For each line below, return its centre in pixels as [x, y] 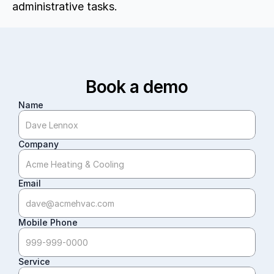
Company [39, 144]
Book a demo [137, 87]
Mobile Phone [48, 222]
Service [34, 261]
